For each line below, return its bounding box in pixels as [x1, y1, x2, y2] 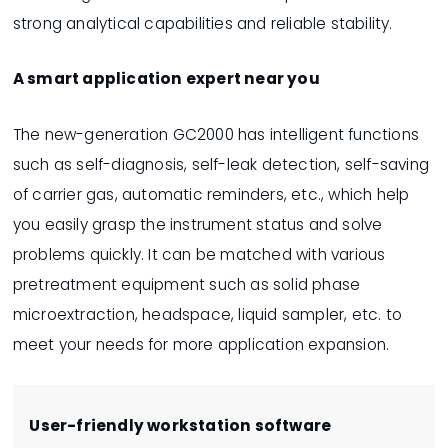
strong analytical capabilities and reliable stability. [12, 12, 393, 34]
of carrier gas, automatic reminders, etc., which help [12, 183, 410, 205]
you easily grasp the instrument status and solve [12, 213, 383, 235]
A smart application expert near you [12, 68, 320, 90]
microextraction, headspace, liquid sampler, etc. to [12, 303, 402, 325]
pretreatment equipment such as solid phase [12, 273, 361, 295]
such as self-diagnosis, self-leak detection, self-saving [12, 153, 429, 175]
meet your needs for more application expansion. [12, 333, 390, 355]
